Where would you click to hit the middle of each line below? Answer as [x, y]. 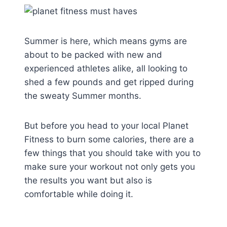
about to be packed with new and [93, 55]
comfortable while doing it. [79, 194]
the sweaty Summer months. [83, 96]
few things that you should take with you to [112, 153]
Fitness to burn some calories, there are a [109, 140]
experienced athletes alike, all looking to [106, 69]
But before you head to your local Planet [106, 126]
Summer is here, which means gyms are [106, 41]
